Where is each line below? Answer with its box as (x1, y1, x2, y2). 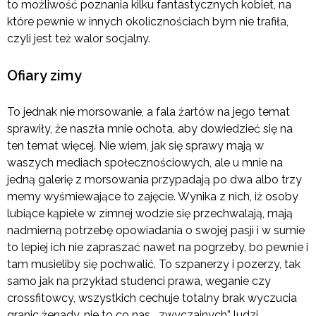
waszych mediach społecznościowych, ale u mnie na (7, 156, 283, 170)
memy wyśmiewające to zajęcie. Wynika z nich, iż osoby (7, 190, 298, 204)
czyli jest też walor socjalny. (7, 32, 150, 46)
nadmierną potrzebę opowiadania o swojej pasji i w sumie (7, 224, 305, 238)
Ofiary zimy (7, 67, 82, 85)
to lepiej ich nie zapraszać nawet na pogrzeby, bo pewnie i (7, 241, 308, 255)
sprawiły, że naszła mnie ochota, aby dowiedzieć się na (7, 122, 293, 136)
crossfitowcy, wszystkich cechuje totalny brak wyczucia (7, 291, 297, 305)
